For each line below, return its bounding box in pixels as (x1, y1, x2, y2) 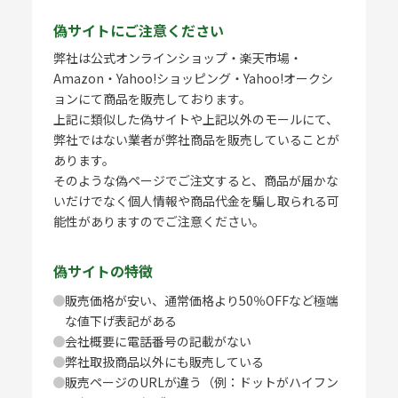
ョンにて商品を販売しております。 (52, 89, 251, 107)
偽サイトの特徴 (52, 259, 153, 282)
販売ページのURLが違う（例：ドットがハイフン (64, 372, 338, 391)
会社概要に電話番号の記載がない (64, 331, 251, 350)
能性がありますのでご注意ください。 (52, 211, 265, 230)
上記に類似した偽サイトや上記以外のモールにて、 (52, 109, 338, 128)
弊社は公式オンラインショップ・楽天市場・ (52, 48, 302, 67)
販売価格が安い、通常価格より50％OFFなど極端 (64, 291, 338, 309)
